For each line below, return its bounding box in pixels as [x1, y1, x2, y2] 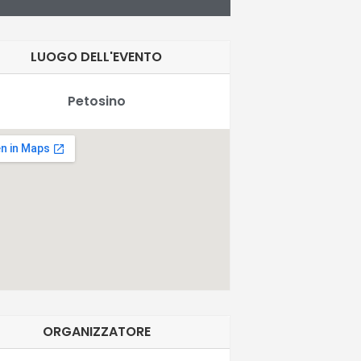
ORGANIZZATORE [42, 322, 151, 341]
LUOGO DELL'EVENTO [31, 47, 163, 66]
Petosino [67, 91, 126, 110]
